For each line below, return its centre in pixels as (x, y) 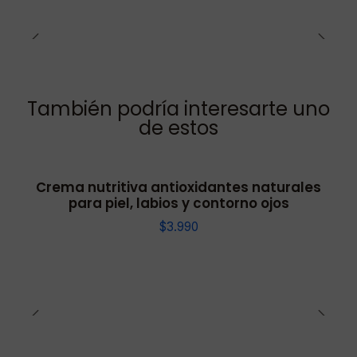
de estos (178, 128)
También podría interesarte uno (178, 109)
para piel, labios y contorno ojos (178, 204)
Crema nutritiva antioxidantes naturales (178, 188)
